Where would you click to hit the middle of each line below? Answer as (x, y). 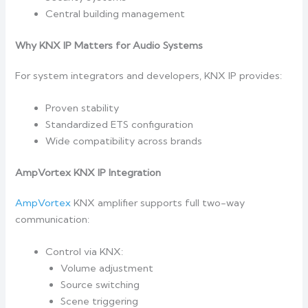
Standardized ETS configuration (120, 124)
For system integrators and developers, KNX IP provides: (149, 75)
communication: (53, 219)
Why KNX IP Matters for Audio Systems (109, 45)
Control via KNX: (85, 252)
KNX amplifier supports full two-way (158, 202)
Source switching (100, 285)
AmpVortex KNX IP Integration (88, 172)
